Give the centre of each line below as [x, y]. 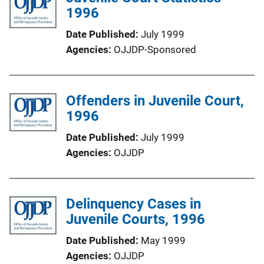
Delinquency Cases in [133, 204]
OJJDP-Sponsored [155, 49]
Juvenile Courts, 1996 [136, 219]
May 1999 [163, 240]
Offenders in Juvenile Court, [155, 100]
